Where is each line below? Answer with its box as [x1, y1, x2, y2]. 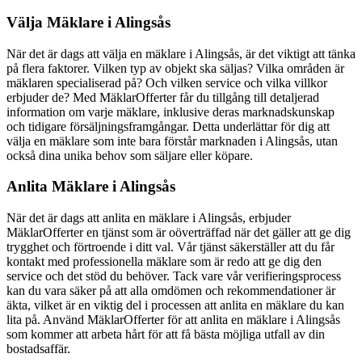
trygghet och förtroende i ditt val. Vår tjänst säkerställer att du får [6, 240, 335, 255]
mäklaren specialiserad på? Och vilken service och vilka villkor [6, 75, 327, 90]
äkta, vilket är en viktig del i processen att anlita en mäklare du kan [6, 298, 344, 313]
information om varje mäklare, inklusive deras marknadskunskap [6, 104, 335, 119]
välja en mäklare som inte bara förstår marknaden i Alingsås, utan [6, 133, 338, 148]
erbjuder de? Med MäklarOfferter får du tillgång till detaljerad [6, 90, 319, 104]
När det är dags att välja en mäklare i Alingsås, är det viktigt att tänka [6, 46, 356, 61]
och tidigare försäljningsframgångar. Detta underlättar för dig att [6, 119, 330, 133]
